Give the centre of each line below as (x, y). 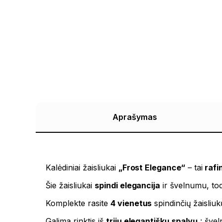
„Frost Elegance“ (152, 168)
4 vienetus (131, 203)
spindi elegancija (127, 186)
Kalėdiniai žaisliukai (82, 168)
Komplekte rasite (78, 203)
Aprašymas (135, 117)
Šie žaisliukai (70, 186)
